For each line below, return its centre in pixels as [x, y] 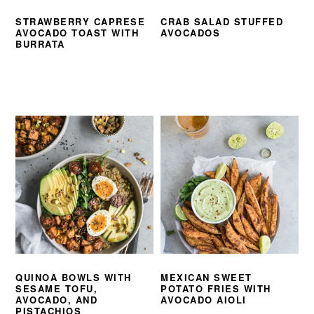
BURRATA [40, 44]
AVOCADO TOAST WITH [77, 33]
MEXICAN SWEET [206, 278]
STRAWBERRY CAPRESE [81, 22]
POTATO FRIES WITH [216, 289]
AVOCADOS [191, 33]
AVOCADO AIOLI [204, 300]
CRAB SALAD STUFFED [222, 22]
